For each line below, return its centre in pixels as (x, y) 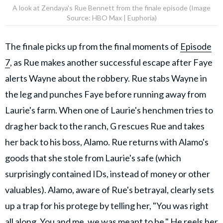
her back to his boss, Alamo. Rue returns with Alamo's (107, 142)
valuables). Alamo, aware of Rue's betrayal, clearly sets (110, 190)
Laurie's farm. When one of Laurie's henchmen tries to (109, 110)
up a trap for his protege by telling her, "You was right (107, 206)
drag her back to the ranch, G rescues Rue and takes (105, 126)
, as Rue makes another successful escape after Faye (111, 62)
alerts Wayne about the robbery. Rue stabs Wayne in (106, 78)
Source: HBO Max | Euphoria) (111, 18)
